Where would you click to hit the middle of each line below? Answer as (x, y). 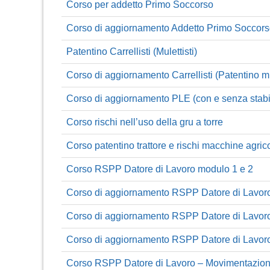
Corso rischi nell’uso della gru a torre (145, 122)
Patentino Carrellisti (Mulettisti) (132, 51)
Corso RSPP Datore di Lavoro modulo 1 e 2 (160, 169)
